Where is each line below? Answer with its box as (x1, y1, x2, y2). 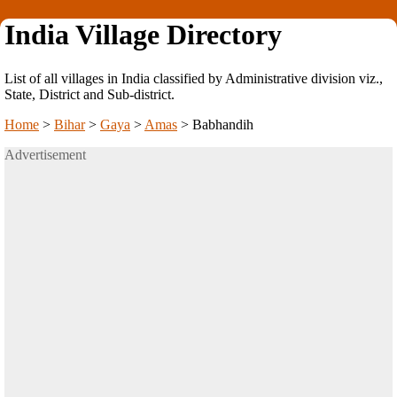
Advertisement (4, 146, 86, 162)
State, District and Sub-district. (4, 86, 175, 102)
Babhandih (192, 116, 253, 132)
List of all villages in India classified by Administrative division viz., (4, 70, 383, 86)
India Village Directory (4, 19, 282, 51)
